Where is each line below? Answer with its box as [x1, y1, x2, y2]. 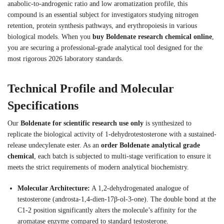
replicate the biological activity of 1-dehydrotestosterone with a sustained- [7, 130, 216, 138]
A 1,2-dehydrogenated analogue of [90, 184, 189, 192]
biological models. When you [7, 33, 92, 41]
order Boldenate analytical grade [101, 141, 200, 149]
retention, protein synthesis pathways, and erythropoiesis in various [7, 22, 197, 30]
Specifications [7, 99, 78, 112]
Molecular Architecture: [17, 184, 90, 192]
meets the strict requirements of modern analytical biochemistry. [7, 163, 189, 171]
